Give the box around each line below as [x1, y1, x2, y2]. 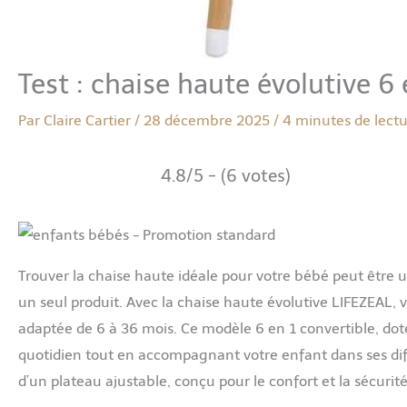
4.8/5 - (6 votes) [161, 164, 291, 186]
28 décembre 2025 [144, 111, 273, 129]
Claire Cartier [44, 111, 134, 129]
